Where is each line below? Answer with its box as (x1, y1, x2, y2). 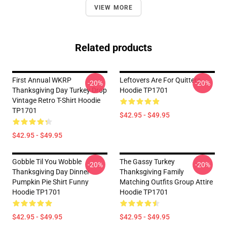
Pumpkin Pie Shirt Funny (12, 178, 89, 186)
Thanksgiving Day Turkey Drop (12, 86, 107, 94)
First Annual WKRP (12, 76, 71, 84)
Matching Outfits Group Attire (120, 178, 213, 186)
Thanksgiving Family (120, 168, 184, 176)
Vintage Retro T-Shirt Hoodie (12, 96, 100, 104)
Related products (75, 42, 152, 54)
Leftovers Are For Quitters (120, 76, 201, 84)
